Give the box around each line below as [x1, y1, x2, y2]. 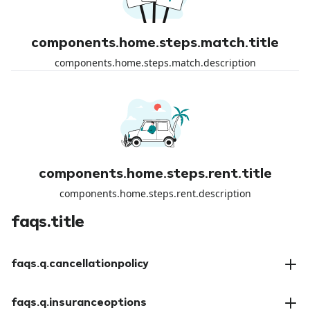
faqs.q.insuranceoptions [11, 297, 147, 309]
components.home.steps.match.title [31, 36, 279, 51]
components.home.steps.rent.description [59, 186, 251, 200]
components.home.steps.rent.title [38, 167, 272, 181]
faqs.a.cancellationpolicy [11, 282, 139, 298]
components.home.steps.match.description [54, 55, 256, 69]
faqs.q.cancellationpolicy [11, 258, 149, 270]
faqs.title [11, 214, 84, 231]
